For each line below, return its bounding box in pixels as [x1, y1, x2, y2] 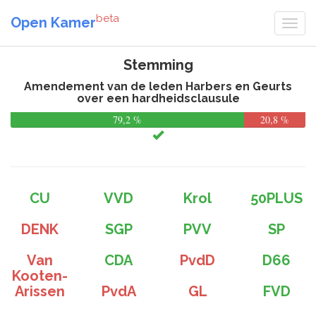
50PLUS [250, 190, 303, 207]
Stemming [123, 56, 193, 73]
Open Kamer [11, 13, 96, 31]
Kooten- [11, 267, 68, 284]
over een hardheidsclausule [76, 92, 240, 105]
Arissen [14, 283, 65, 300]
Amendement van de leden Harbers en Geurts [24, 80, 292, 93]
